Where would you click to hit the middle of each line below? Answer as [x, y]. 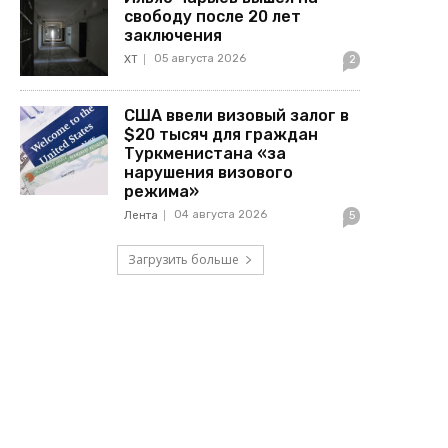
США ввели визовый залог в [237, 116]
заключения [173, 35]
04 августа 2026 [221, 215]
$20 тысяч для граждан [221, 135]
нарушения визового [209, 173]
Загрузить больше [183, 260]
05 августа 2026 [200, 58]
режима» [164, 192]
